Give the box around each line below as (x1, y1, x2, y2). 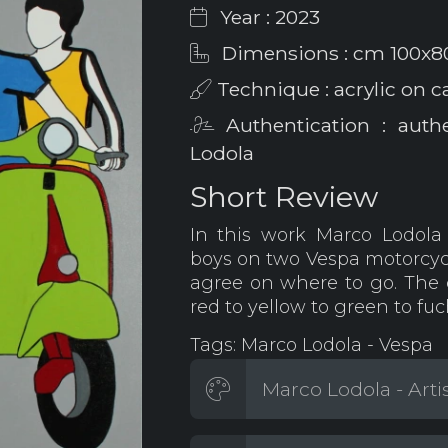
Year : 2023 (214, 5, 320, 29)
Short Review (189, 179, 378, 214)
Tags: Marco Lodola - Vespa (189, 334, 433, 356)
